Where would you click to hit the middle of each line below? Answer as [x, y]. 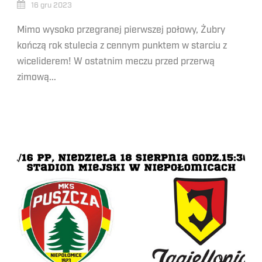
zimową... [37, 77]
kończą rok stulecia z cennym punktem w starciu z [122, 46]
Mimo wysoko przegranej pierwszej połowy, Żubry [121, 30]
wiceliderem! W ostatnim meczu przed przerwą [116, 61]
